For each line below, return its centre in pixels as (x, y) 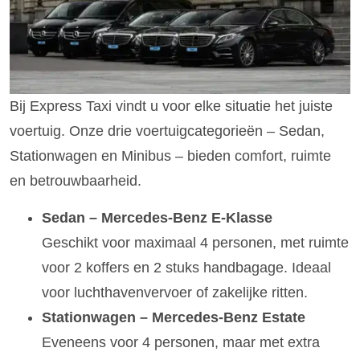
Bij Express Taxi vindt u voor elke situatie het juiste (171, 106)
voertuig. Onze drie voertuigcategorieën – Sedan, (167, 131)
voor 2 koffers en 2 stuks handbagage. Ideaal (186, 267)
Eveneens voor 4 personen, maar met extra (181, 342)
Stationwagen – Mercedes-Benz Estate (174, 317)
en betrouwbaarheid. (76, 181)
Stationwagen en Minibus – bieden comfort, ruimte (170, 156)
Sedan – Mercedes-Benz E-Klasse (157, 217)
